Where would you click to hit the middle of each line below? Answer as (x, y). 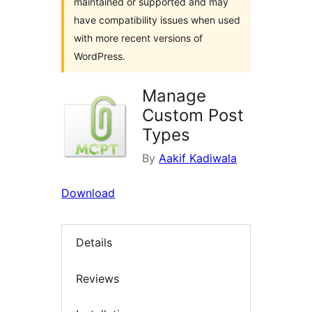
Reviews (97, 278)
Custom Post (193, 115)
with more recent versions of (138, 38)
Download (88, 193)
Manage (174, 96)
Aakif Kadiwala (198, 158)
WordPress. (100, 56)
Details (94, 243)
